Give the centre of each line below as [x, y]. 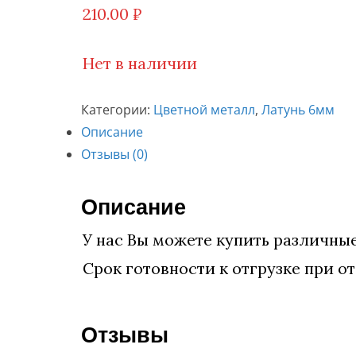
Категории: [117, 110]
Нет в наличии [140, 63]
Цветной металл [204, 110]
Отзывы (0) [114, 154]
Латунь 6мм [298, 110]
